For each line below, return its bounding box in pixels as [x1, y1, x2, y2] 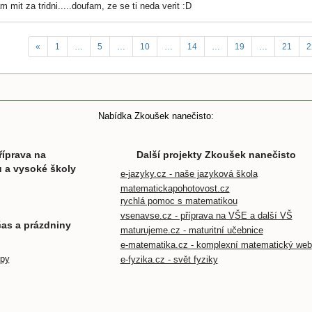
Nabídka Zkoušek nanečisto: [98, 111, 214, 122]
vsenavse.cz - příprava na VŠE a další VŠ [120, 210, 292, 221]
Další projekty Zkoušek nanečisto [136, 149, 296, 161]
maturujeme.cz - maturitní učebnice [120, 225, 263, 236]
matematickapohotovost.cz [120, 183, 230, 194]
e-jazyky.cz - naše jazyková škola [120, 169, 258, 180]
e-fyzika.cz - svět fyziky [120, 254, 218, 265]
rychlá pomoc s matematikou [120, 196, 237, 207]
